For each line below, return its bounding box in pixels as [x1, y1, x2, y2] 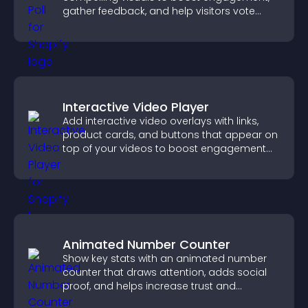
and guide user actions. [63, 155, 179, 169]
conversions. [63, 293, 125, 307]
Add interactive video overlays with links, [63, 114, 258, 128]
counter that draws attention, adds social [63, 265, 267, 279]
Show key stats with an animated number [63, 252, 267, 265]
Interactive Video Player [63, 98, 209, 115]
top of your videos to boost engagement [63, 142, 266, 155]
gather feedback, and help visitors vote [63, 4, 255, 18]
